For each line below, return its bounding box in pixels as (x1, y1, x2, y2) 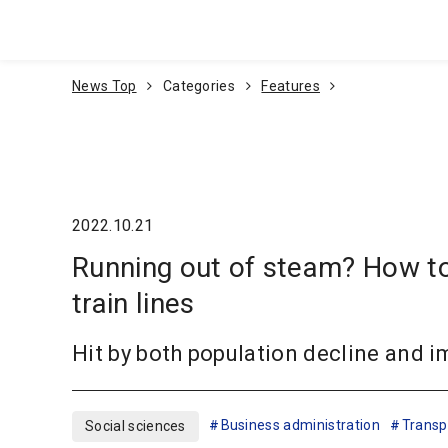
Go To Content (292, 33, 395, 52)
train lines (72, 286, 195, 320)
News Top (72, 78, 137, 94)
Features (261, 78, 320, 94)
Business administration (220, 416, 380, 433)
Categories (162, 78, 236, 94)
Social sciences (85, 417, 186, 434)
